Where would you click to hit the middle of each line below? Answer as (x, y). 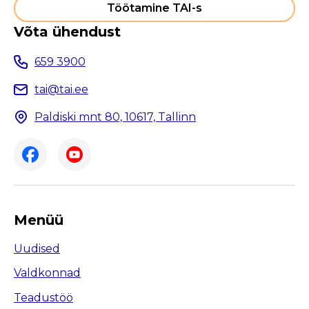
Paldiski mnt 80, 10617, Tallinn (115, 117)
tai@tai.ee (61, 90)
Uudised (37, 248)
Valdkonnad (47, 273)
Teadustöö (43, 297)
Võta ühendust (67, 31)
